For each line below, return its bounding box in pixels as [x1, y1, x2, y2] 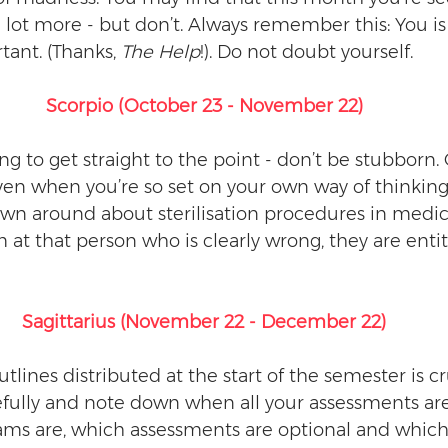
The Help [121, 41, 200, 63]
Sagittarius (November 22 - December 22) [22, 311, 386, 333]
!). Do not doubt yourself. [200, 41, 418, 63]
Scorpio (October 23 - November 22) [45, 95, 363, 117]
